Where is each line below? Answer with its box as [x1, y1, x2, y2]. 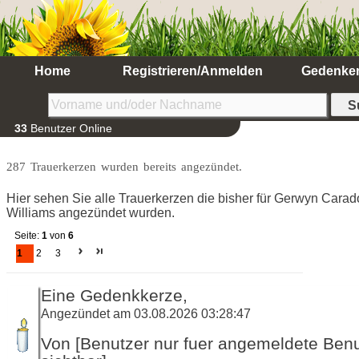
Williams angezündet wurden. [6, 205, 175, 220]
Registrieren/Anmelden [122, 64, 263, 78]
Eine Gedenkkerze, [41, 285, 188, 305]
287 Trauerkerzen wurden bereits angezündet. [6, 159, 242, 173]
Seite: [14, 229, 42, 241]
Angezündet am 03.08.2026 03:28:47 [41, 305, 251, 321]
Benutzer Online [27, 122, 112, 135]
